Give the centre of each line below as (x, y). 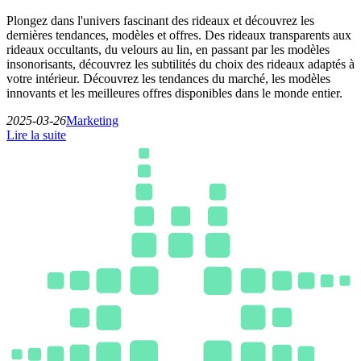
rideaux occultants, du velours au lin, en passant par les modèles (168, 50)
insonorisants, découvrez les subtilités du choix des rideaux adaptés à (180, 64)
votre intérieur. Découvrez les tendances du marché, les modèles (168, 79)
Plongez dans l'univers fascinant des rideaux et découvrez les (160, 21)
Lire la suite (36, 135)
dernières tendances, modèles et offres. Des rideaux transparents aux (179, 35)
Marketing (92, 121)
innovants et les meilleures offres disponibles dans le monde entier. (174, 93)
